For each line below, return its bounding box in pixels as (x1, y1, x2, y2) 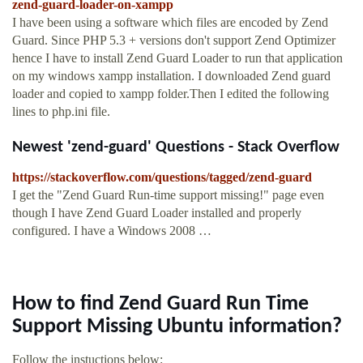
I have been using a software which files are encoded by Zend (12, 15, 328, 30)
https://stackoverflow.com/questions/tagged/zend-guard (12, 170, 312, 185)
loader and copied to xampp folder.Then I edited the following (12, 87, 329, 101)
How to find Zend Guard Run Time (12, 294, 309, 315)
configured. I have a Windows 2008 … (12, 224, 211, 238)
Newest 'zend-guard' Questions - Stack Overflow (12, 139, 340, 156)
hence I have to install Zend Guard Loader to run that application (12, 51, 343, 66)
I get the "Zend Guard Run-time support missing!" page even (12, 188, 324, 203)
